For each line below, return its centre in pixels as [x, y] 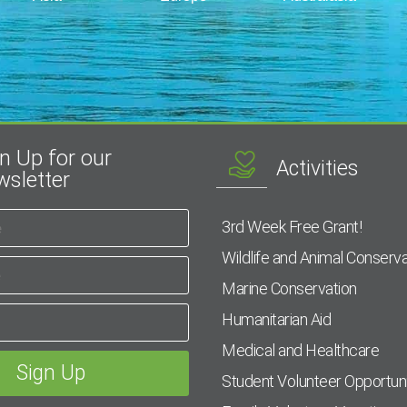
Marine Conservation [289, 289]
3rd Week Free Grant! [292, 227]
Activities [318, 169]
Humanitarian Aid [277, 320]
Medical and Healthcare [301, 351]
